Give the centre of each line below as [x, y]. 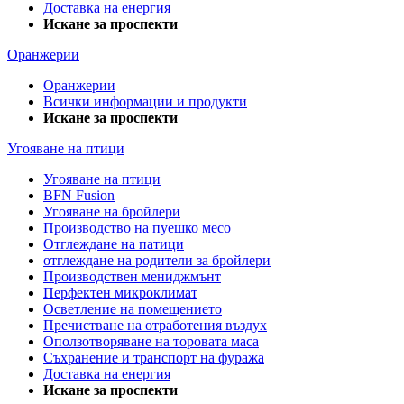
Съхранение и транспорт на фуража [154, 357]
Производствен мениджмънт [132, 276]
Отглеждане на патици [114, 243]
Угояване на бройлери [112, 211]
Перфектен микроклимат [120, 292]
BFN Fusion [79, 195]
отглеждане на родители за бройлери [157, 260]
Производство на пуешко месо [137, 227]
